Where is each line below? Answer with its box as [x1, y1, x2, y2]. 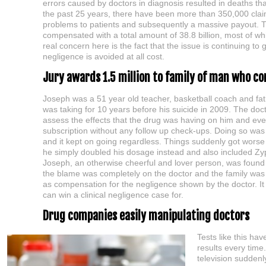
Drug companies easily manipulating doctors [43, 208, 249, 223]
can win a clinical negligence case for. [43, 190, 183, 199]
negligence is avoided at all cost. [43, 52, 164, 61]
